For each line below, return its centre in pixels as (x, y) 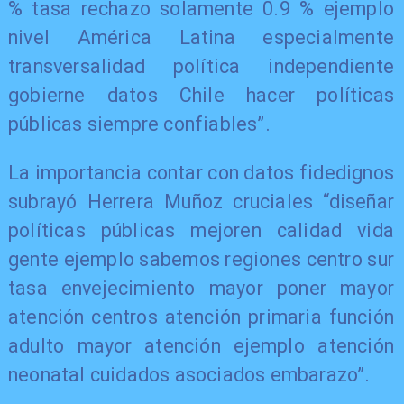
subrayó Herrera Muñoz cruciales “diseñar (201, 201)
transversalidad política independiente (201, 67)
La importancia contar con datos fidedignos (201, 172)
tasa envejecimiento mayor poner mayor (201, 288)
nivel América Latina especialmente (201, 38)
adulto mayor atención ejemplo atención (201, 345)
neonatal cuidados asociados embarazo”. (189, 374)
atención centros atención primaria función (201, 317)
